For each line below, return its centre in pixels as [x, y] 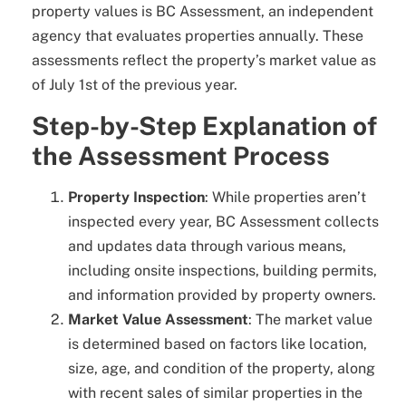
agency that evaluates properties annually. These [198, 36]
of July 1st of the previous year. [135, 85]
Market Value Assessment [158, 319]
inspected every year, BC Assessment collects [223, 221]
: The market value [310, 319]
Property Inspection [136, 197]
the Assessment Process [181, 155]
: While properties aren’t [285, 197]
